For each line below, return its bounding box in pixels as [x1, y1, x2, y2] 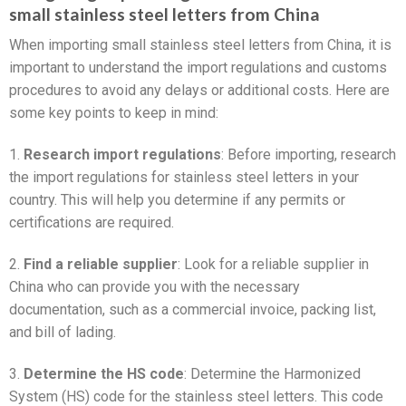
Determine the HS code [24, 364, 184, 382]
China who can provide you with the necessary [9, 277, 300, 295]
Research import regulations [24, 146, 221, 164]
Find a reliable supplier [24, 255, 178, 273]
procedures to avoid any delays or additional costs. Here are [9, 82, 390, 100]
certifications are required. [9, 214, 174, 232]
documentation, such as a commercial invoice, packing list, [9, 300, 376, 318]
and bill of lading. [9, 323, 116, 341]
